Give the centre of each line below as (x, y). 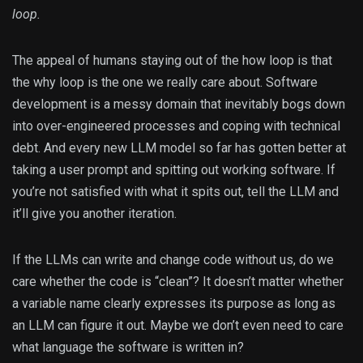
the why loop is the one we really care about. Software (165, 83)
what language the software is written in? (128, 348)
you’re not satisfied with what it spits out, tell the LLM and (175, 192)
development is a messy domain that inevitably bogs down (179, 105)
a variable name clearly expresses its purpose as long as (174, 304)
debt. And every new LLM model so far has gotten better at (179, 148)
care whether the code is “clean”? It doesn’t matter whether (178, 282)
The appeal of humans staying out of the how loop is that (172, 61)
